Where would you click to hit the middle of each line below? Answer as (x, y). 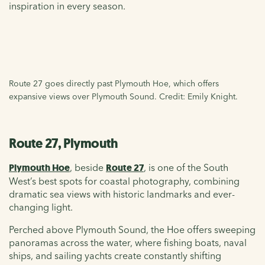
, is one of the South (186, 167)
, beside (88, 167)
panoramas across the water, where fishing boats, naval (128, 242)
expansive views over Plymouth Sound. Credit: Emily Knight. (123, 96)
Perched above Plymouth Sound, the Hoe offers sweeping (132, 229)
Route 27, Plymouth (64, 143)
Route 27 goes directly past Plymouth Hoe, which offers (114, 83)
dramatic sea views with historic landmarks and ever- (122, 194)
